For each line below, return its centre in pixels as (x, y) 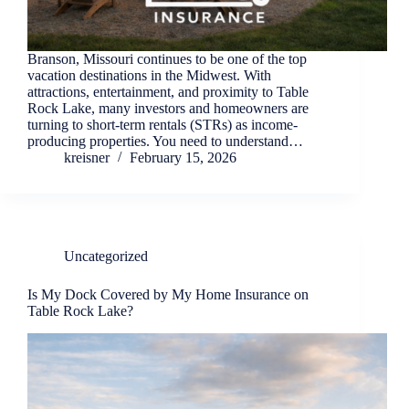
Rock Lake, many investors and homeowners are (168, 109)
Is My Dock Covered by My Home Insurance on (168, 295)
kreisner (87, 158)
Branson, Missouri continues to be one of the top (167, 59)
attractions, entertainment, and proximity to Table (168, 92)
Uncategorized (106, 257)
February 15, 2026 (183, 158)
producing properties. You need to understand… (165, 142)
